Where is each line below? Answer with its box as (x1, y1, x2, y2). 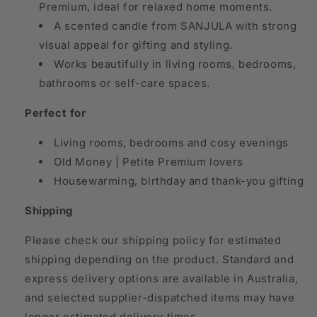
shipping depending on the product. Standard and (25, 253, 294, 267)
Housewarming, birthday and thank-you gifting (54, 174, 304, 188)
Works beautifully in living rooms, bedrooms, (54, 57, 296, 71)
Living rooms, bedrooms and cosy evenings (54, 136, 289, 150)
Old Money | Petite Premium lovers (54, 155, 243, 169)
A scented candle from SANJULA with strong (54, 19, 297, 33)
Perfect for (25, 106, 86, 120)
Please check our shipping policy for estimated (25, 234, 282, 248)
